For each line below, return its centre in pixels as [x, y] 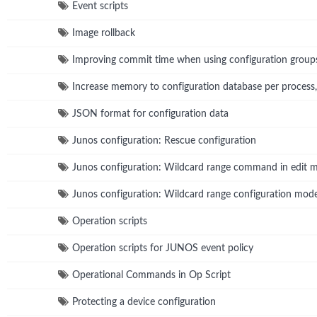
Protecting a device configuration [144, 302]
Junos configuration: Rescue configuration [164, 140]
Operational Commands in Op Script [151, 275]
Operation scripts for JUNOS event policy [163, 248]
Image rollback [104, 33]
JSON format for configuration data [150, 114]
